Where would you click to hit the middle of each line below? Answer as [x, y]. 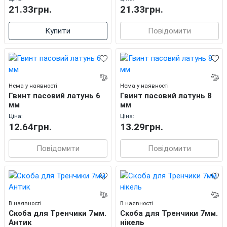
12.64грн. [30, 127]
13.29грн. [141, 127]
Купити [58, 31]
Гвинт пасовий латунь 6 [54, 96]
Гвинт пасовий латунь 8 [166, 96]
